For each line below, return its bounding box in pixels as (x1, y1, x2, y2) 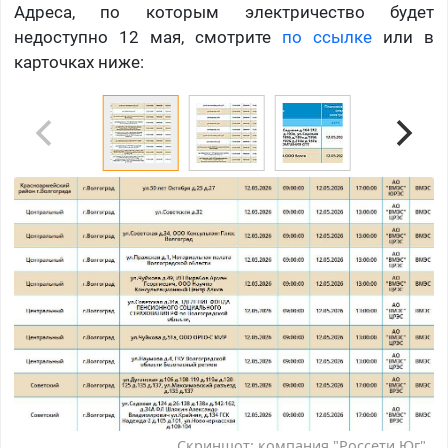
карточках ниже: (13, 52, 144, 73)
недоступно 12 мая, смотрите (13, 27, 283, 48)
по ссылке (282, 27, 373, 48)
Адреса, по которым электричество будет (13, 2, 435, 23)
